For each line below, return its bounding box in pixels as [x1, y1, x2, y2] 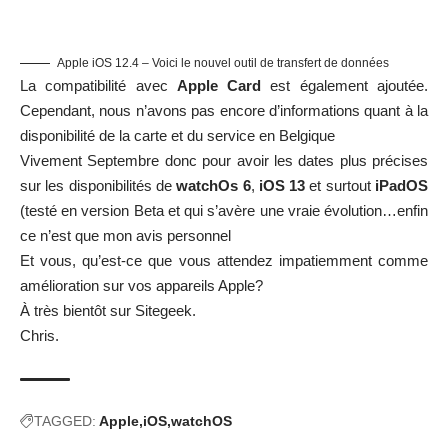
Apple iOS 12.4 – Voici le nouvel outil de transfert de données [57, 55, 389, 70]
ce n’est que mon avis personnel [20, 226, 231, 244]
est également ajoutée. [261, 76, 429, 94]
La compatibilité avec [20, 76, 177, 94]
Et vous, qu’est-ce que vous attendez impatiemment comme [20, 251, 428, 269]
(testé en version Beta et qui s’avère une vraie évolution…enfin [20, 201, 428, 219]
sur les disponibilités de [20, 176, 177, 194]
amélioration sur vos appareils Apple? [20, 276, 263, 294]
